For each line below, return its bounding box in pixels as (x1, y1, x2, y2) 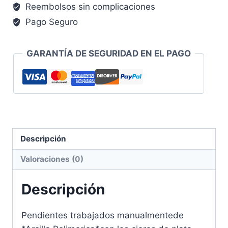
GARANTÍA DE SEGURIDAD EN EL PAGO (26, 48, 191, 59)
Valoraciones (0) (20, 154, 84, 164)
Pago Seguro (23, 17, 78, 27)
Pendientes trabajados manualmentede (21, 210, 184, 221)
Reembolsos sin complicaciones (23, 2, 156, 12)
